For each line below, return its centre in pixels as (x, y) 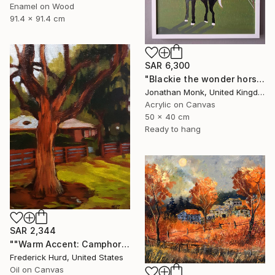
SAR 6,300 (168, 66)
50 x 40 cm (167, 117)
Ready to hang (173, 129)
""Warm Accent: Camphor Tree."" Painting (125, 244)
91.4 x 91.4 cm (37, 18)
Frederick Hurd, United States (67, 257)
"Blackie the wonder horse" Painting (260, 79)
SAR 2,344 (33, 230)
